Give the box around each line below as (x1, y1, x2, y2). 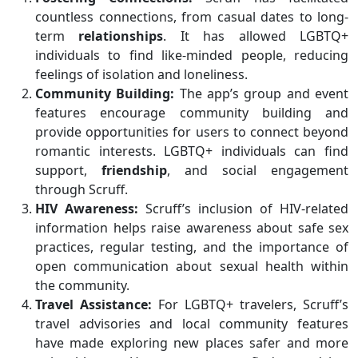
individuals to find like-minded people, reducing (35, 46, 348, 65)
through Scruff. (35, 181, 128, 199)
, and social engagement (167, 161, 348, 180)
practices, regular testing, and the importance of (35, 238, 348, 257)
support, (35, 161, 101, 180)
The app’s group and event (174, 85, 349, 103)
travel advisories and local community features (35, 315, 348, 333)
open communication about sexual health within (35, 257, 348, 276)
